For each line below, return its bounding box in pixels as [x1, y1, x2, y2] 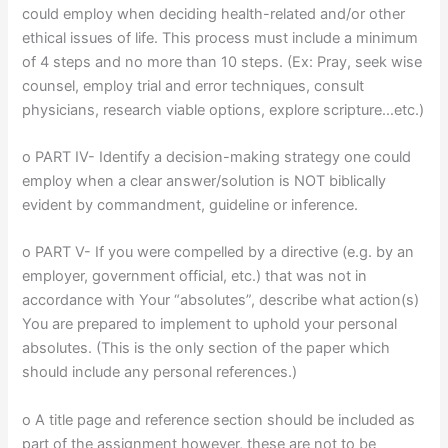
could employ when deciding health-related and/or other [22, 4, 406, 23]
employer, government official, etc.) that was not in [22, 267, 368, 286]
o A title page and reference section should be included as [22, 410, 416, 429]
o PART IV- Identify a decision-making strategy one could [22, 148, 412, 167]
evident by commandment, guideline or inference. [22, 196, 359, 215]
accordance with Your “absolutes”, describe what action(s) [22, 291, 420, 310]
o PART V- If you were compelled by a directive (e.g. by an [22, 243, 415, 262]
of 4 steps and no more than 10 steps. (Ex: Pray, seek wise [22, 52, 423, 71]
